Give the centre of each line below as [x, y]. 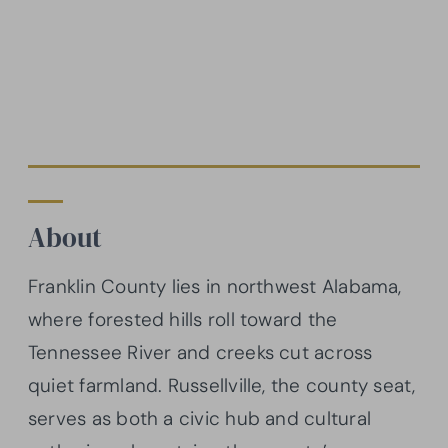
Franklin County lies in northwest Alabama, [215, 286]
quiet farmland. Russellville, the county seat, [222, 385]
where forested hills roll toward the [183, 319]
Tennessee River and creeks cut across [200, 352]
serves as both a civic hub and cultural [199, 418]
